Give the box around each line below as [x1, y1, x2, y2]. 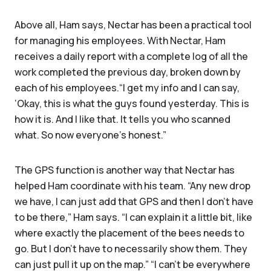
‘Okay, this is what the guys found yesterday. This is [15, 97, 249, 110]
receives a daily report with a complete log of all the [15, 50, 248, 63]
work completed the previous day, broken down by [15, 65, 241, 79]
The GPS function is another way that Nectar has [15, 163, 235, 177]
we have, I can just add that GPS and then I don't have [15, 195, 253, 208]
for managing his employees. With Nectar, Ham [15, 34, 226, 47]
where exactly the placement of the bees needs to [15, 226, 244, 240]
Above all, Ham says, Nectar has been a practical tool [15, 18, 252, 31]
